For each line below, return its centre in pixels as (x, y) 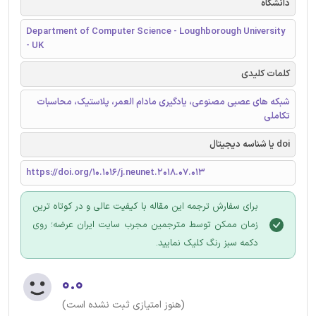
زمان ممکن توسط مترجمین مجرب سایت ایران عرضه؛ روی (145, 225)
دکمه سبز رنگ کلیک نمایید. (207, 243)
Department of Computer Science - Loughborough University (156, 31)
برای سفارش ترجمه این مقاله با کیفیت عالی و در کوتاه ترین (145, 206)
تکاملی (277, 116)
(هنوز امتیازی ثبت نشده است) (123, 305)
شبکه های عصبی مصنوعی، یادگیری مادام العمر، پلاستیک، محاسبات (163, 102)
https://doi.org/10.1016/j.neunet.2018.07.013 (116, 172)
